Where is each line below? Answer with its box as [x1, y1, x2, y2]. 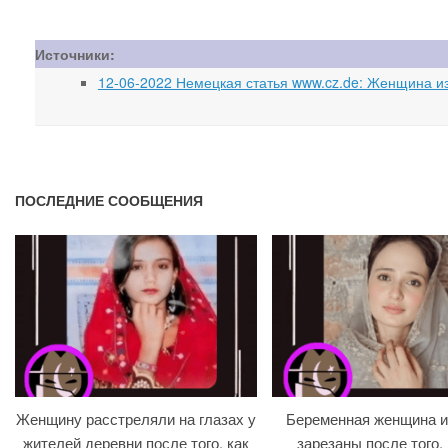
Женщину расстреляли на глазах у [16, 408, 256, 429]
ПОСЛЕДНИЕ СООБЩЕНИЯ [15, 190, 203, 210]
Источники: [35, 44, 115, 64]
